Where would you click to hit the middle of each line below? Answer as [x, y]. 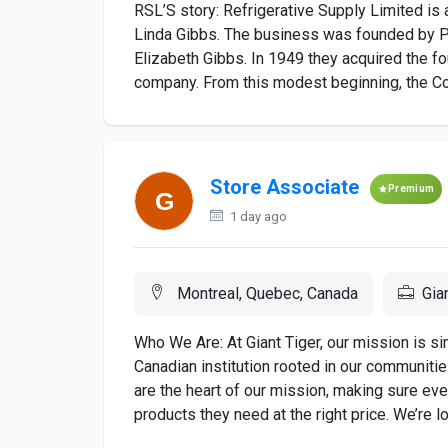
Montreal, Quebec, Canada [265, 293]
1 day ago [257, 216]
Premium [411, 188]
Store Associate [284, 187]
